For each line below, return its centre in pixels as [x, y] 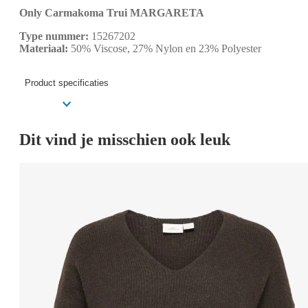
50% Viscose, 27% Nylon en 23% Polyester [165, 49]
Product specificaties [67, 82]
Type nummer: [54, 36]
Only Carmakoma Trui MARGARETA [112, 13]
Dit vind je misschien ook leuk [125, 140]
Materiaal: [44, 49]
